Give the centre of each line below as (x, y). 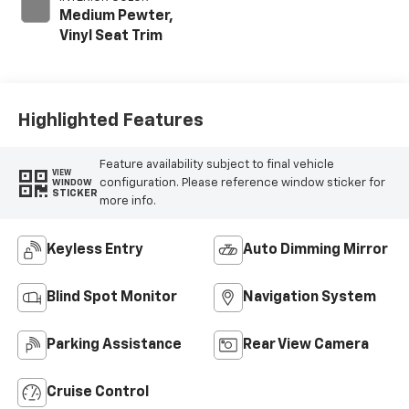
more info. (127, 201)
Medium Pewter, (116, 17)
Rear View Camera (306, 346)
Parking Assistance (114, 346)
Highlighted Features (110, 120)
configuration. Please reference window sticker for (242, 183)
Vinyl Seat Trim (110, 37)
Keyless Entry (94, 251)
